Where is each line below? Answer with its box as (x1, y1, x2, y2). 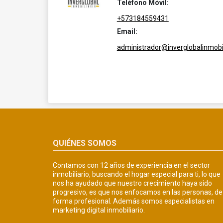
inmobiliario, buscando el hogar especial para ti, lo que (53, 170, 221, 178)
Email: (116, 27, 137, 35)
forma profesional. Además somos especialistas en (53, 197, 215, 205)
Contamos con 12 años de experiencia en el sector (53, 161, 210, 169)
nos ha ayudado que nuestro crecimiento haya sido (53, 179, 212, 187)
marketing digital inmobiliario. (53, 206, 145, 214)
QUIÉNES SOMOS (53, 138, 116, 148)
